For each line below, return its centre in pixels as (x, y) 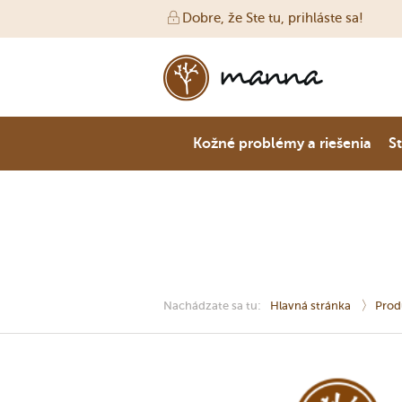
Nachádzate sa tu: (212, 306)
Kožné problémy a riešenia (282, 143)
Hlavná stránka (312, 306)
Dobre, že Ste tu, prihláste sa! (273, 18)
